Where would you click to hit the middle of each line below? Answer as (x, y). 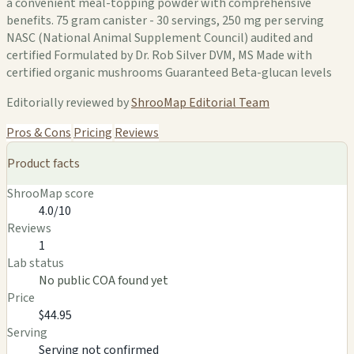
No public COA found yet (104, 280)
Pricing (93, 132)
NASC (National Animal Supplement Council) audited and (160, 38)
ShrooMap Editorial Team (200, 102)
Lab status (36, 263)
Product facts (43, 163)
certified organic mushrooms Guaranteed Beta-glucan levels (169, 72)
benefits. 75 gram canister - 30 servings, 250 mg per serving (165, 20)
